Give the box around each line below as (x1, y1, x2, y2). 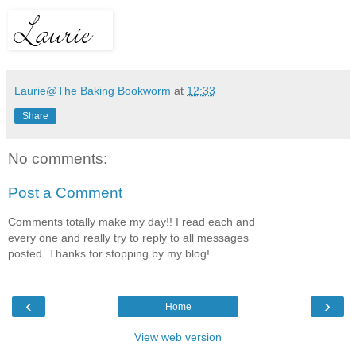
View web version (134, 331, 222, 344)
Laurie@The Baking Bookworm (14, 83, 171, 97)
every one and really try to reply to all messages (8, 230, 249, 244)
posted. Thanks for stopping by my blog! (8, 246, 210, 260)
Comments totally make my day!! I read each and (8, 215, 255, 228)
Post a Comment (8, 184, 122, 202)
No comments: (8, 149, 107, 167)
